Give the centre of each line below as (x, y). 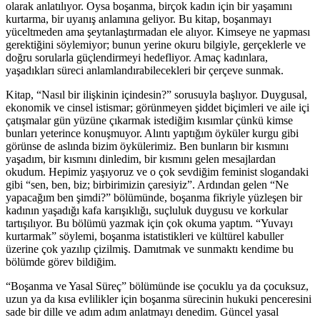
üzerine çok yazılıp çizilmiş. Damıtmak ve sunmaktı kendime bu (150, 249)
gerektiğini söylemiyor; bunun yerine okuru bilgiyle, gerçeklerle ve (156, 44)
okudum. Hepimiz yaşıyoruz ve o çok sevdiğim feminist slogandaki (157, 171)
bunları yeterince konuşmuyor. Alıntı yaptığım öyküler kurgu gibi (152, 133)
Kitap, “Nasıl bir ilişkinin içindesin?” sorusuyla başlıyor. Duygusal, (156, 94)
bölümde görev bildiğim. (61, 261)
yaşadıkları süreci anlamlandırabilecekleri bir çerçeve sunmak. (145, 70)
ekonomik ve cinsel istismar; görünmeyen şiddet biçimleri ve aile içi (157, 107)
